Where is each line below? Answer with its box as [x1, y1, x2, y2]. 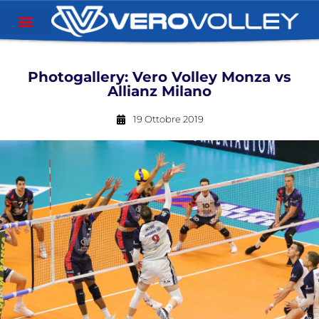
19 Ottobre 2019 [132, 113, 204, 125]
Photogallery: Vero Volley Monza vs [28, 68, 291, 85]
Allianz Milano [108, 83, 211, 100]
